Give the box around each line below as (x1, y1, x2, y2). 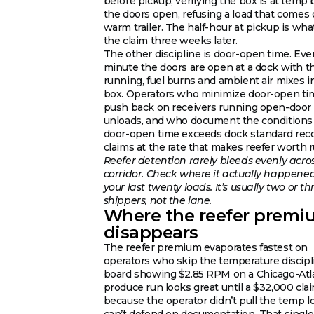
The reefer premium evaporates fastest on (103, 240, 308, 254)
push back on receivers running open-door (103, 100, 311, 114)
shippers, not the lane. (103, 193, 212, 207)
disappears (103, 221, 198, 243)
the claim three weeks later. (103, 34, 238, 47)
